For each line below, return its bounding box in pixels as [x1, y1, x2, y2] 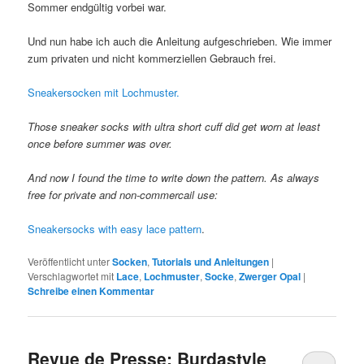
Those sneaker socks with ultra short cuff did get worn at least [28, 119, 321, 135]
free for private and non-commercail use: [28, 187, 219, 203]
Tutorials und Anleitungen [152, 254, 270, 270]
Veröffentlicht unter [28, 254, 110, 269]
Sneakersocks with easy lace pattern [28, 221, 202, 237]
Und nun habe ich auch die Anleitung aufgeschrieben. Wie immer [28, 32, 332, 49]
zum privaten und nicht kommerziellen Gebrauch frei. [28, 50, 277, 66]
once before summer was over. [28, 136, 173, 152]
